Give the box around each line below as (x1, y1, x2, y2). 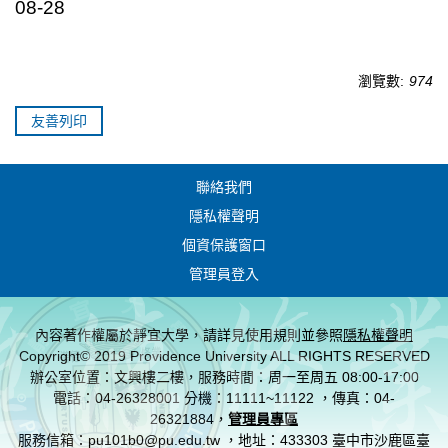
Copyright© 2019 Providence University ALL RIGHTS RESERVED (18, 347, 430, 364)
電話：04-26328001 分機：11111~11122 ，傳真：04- (53, 389, 395, 406)
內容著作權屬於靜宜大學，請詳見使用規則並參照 (35, 326, 343, 343)
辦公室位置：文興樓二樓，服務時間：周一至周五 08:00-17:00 (29, 368, 419, 385)
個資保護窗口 (182, 236, 266, 253)
